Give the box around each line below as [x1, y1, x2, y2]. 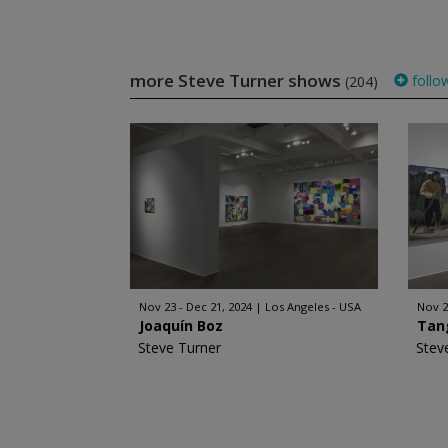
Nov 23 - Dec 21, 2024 [138, 299, 252, 314]
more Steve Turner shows [129, 69, 345, 92]
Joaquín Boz [138, 316, 223, 335]
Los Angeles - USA [264, 299, 361, 314]
